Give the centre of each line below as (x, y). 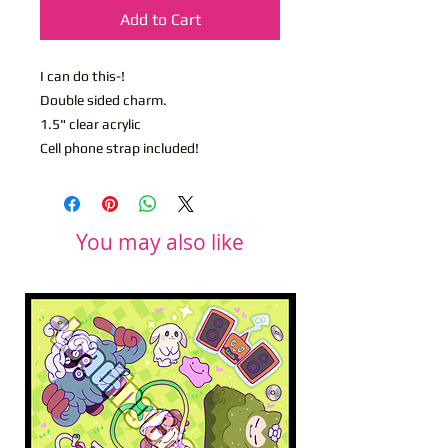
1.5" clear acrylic (90, 123)
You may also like (160, 241)
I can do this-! (82, 75)
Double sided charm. (103, 99)
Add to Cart (160, 19)
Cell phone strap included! (119, 147)
